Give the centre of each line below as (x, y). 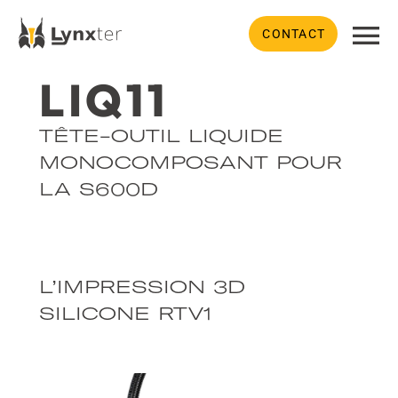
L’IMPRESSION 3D (142, 287)
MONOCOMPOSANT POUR (191, 162)
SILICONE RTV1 (125, 313)
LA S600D (99, 189)
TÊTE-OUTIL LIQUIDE (161, 135)
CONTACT (294, 34)
